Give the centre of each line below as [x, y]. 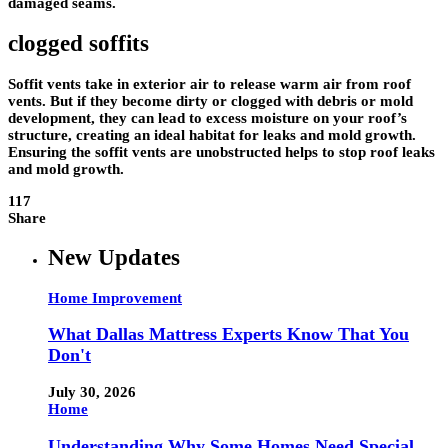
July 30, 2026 [92, 392]
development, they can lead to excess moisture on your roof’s [207, 117]
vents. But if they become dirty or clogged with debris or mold [210, 100]
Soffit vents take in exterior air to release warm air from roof [209, 83]
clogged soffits [78, 43]
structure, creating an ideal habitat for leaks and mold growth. [212, 134]
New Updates [114, 258]
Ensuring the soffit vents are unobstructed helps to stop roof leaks [221, 151]
